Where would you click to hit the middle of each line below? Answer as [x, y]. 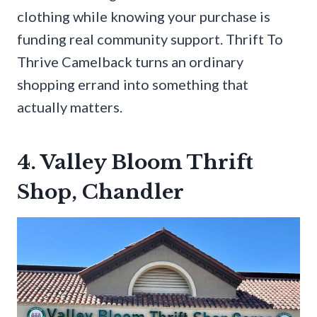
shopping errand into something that [133, 85]
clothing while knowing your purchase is [144, 17]
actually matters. [70, 107]
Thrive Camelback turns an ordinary [130, 62]
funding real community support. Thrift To [150, 39]
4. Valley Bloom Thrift [135, 163]
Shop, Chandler [100, 192]
